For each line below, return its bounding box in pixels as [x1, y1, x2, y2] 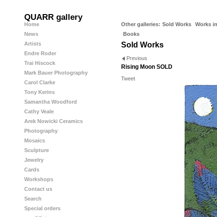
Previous [126, 55, 148, 62]
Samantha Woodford [24, 99, 77, 105]
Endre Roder [24, 50, 56, 56]
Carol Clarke [24, 79, 55, 85]
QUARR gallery [24, 13, 82, 22]
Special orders [24, 205, 61, 211]
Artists [24, 41, 41, 46]
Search [24, 196, 42, 201]
